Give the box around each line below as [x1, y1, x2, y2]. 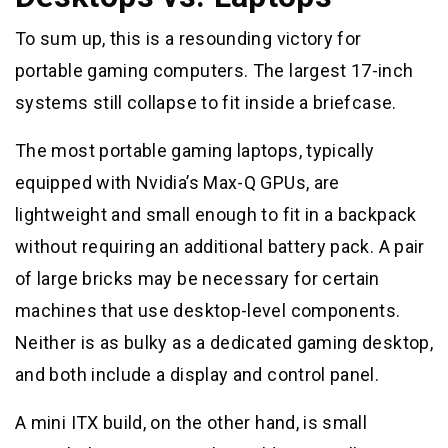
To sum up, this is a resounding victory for [15, 28, 362, 50]
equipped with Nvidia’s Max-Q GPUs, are [15, 172, 340, 194]
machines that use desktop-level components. [15, 300, 401, 322]
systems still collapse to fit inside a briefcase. [15, 92, 397, 114]
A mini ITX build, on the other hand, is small [15, 412, 368, 434]
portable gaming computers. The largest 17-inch [15, 60, 414, 82]
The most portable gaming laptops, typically [15, 140, 375, 162]
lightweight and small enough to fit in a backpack [15, 204, 417, 226]
